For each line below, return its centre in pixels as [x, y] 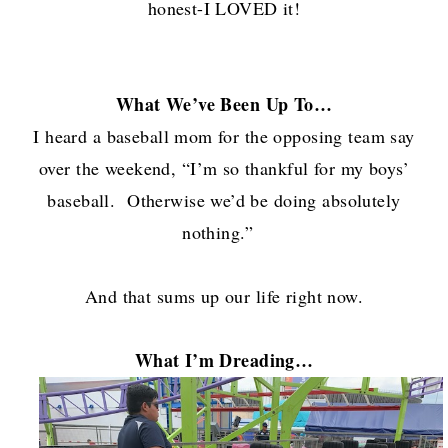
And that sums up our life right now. [224, 295]
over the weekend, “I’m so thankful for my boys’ [224, 167]
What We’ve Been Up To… [224, 103]
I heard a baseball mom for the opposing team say [224, 135]
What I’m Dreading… [224, 359]
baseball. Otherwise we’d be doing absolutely [224, 199]
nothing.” [224, 231]
